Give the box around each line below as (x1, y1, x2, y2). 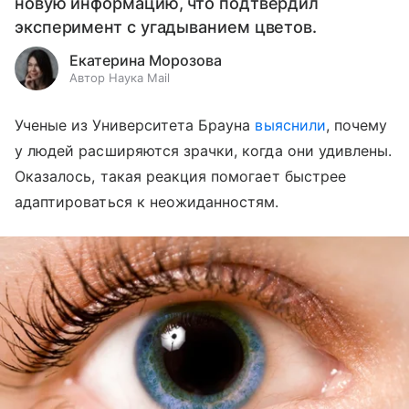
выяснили (255, 115, 326, 134)
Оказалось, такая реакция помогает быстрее (15, 166, 346, 185)
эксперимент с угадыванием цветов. (15, 16, 318, 37)
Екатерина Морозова (69, 50, 222, 69)
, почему (325, 115, 388, 134)
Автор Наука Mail (69, 69, 170, 85)
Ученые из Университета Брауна (15, 115, 256, 134)
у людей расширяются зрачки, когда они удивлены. (15, 141, 393, 160)
